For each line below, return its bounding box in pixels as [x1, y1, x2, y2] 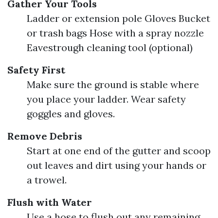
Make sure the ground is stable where [27, 78, 199, 91]
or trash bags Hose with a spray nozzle [27, 27, 204, 39]
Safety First [7, 64, 65, 76]
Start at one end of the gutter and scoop [27, 145, 211, 157]
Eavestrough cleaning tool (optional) [27, 41, 193, 54]
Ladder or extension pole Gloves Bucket [27, 12, 210, 24]
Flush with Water [7, 196, 92, 208]
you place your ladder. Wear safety [27, 93, 186, 105]
